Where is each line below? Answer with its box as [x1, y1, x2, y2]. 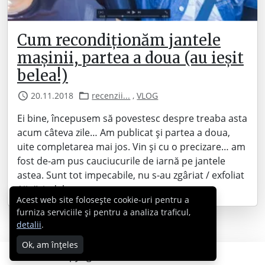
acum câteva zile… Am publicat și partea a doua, [17, 126, 230, 140]
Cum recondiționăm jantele [17, 31, 221, 50]
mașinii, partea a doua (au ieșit [17, 49, 244, 68]
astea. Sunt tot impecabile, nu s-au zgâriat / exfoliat [17, 169, 244, 182]
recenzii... [92, 90, 131, 102]
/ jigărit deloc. [17, 183, 77, 196]
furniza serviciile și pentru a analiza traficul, [17, 206, 190, 218]
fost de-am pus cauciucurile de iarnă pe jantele [17, 154, 225, 168]
